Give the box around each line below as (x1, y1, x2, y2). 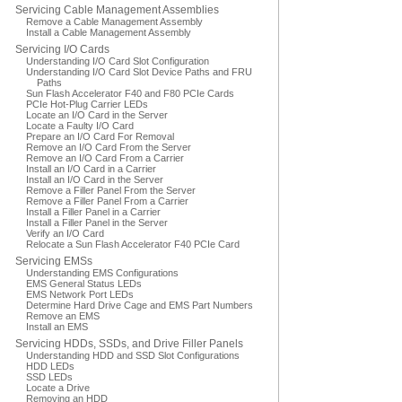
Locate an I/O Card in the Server (26, 109, 168, 120)
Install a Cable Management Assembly (26, 27, 191, 38)
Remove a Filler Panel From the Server (26, 185, 196, 196)
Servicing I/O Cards (15, 43, 109, 56)
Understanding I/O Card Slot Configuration (26, 56, 209, 66)
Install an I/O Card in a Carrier (26, 163, 156, 174)
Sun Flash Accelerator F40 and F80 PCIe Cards (26, 88, 234, 99)
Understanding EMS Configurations (26, 267, 179, 278)
